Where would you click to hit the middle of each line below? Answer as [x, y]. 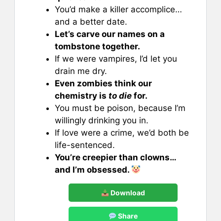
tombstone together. [97, 47]
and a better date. [91, 22]
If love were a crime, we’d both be [122, 133]
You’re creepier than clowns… [115, 158]
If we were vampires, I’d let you [116, 59]
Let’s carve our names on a [110, 34]
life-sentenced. [85, 145]
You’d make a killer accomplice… [118, 10]
